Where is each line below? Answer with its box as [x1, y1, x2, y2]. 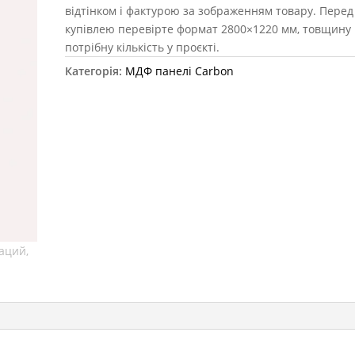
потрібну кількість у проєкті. [65, 40, 220, 55]
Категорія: [65, 63, 126, 78]
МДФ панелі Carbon [125, 63, 235, 78]
